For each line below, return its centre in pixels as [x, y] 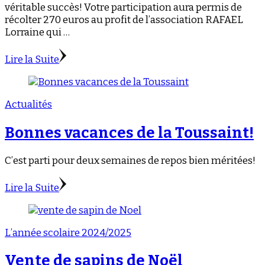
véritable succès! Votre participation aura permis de [123, 8]
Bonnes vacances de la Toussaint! [129, 132]
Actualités [28, 105]
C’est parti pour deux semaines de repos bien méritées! [130, 160]
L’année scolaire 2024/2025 [68, 232]
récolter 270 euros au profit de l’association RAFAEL [124, 20]
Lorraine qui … [37, 33]
